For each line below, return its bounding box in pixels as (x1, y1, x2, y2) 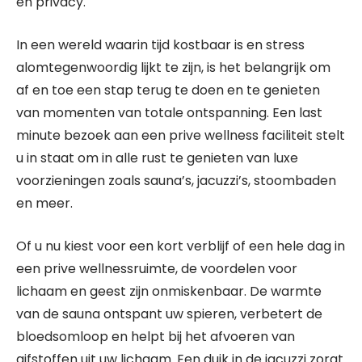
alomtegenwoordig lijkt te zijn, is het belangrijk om (16, 58, 330, 77)
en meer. (16, 194, 73, 213)
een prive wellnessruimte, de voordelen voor (16, 259, 297, 278)
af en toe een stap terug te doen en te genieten (16, 81, 320, 99)
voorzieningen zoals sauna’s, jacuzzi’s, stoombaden (16, 171, 336, 190)
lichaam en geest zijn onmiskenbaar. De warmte (16, 282, 322, 301)
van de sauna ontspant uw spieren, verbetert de (16, 305, 322, 323)
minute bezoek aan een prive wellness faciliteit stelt (16, 126, 345, 145)
